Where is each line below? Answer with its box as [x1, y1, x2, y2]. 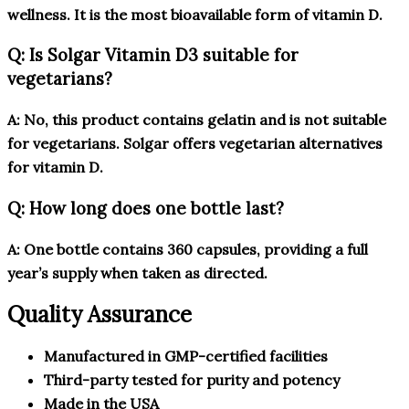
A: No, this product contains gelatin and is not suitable [7, 110, 386, 130]
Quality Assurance [7, 299, 192, 329]
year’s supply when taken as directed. [7, 263, 267, 282]
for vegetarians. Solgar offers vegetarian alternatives [7, 134, 383, 153]
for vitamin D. [7, 158, 103, 177]
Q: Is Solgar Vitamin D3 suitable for [7, 44, 299, 67]
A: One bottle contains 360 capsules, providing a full [7, 239, 368, 258]
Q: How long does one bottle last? [7, 196, 284, 219]
